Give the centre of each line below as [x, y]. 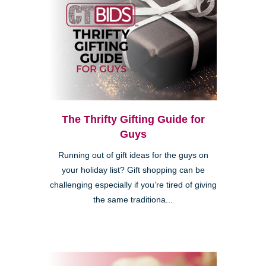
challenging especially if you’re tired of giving [133, 185]
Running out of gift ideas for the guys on [133, 155]
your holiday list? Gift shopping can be [133, 170]
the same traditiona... [133, 199]
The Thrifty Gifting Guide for [133, 119]
